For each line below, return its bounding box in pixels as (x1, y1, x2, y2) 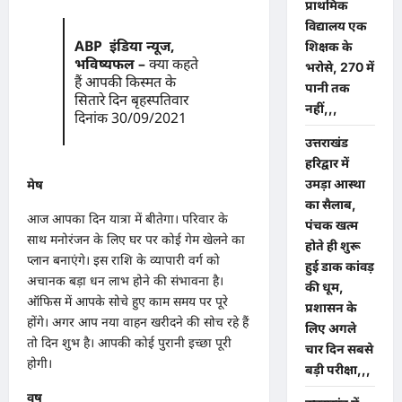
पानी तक (304, 79, 350, 95)
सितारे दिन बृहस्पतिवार (74, 90, 188, 110)
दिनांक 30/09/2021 (74, 108, 187, 128)
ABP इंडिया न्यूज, (74, 36, 174, 57)
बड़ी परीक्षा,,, (304, 361, 371, 377)
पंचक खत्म (304, 216, 358, 232)
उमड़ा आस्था (304, 175, 365, 191)
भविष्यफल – (74, 54, 149, 74)
